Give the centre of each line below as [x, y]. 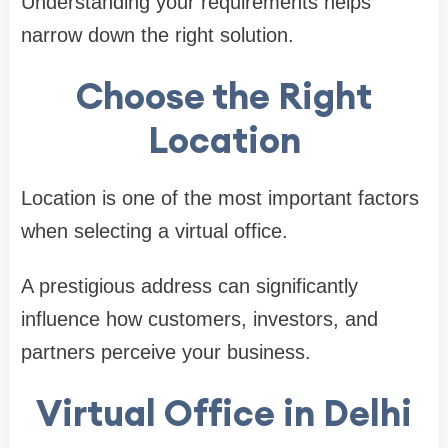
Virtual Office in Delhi [224, 412]
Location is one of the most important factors [220, 197]
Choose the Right [224, 95]
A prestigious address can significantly [189, 285]
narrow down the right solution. [157, 34]
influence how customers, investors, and [199, 318]
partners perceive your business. [166, 351]
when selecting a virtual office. [154, 230]
